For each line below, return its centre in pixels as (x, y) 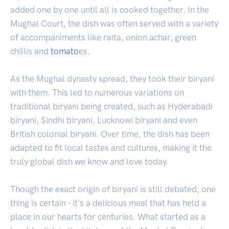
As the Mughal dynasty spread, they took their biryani (112, 78)
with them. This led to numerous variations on (97, 92)
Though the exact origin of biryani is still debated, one (113, 189)
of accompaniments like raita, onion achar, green (103, 37)
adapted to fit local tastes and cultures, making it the (111, 147)
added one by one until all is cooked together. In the (110, 9)
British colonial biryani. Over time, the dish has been (110, 134)
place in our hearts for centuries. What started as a (108, 216)
